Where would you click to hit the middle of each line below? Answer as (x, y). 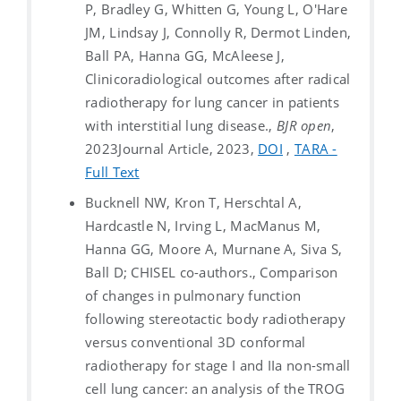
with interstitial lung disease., (181, 125)
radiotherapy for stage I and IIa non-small (218, 365)
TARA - (316, 148)
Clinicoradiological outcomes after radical (218, 78)
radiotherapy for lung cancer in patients (213, 102)
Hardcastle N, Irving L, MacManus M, (203, 225)
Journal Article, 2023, (188, 148)
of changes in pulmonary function (193, 295)
